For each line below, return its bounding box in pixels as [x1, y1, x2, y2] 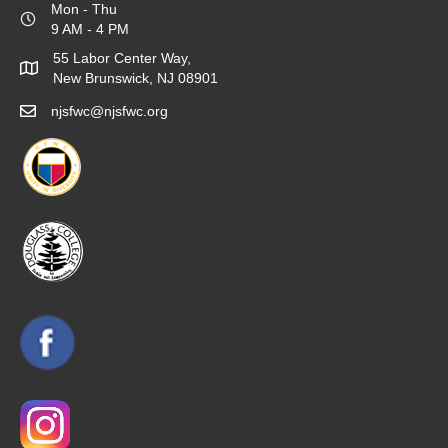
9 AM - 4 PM [51, 21, 129, 38]
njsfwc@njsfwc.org [51, 103, 168, 120]
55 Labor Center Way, [53, 50, 191, 67]
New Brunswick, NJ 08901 [53, 70, 218, 87]
